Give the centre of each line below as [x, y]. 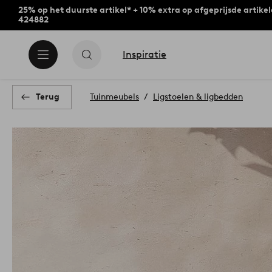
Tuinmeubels [114, 97]
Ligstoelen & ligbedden [198, 97]
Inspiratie [144, 54]
